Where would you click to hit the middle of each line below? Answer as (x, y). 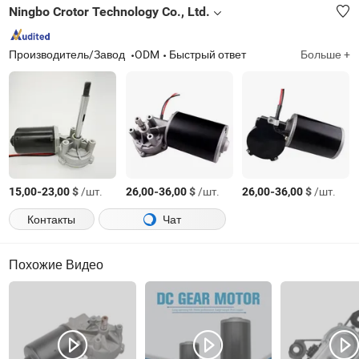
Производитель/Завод (69, 54)
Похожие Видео (56, 265)
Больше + (325, 54)
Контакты (52, 220)
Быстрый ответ (208, 54)
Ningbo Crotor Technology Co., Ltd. (110, 12)
